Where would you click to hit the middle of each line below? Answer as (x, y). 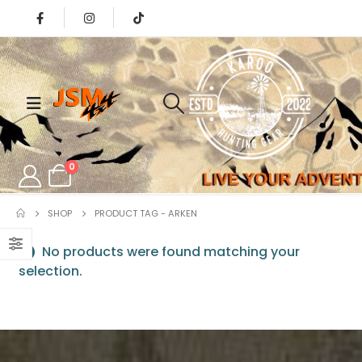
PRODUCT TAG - (132, 213)
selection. (51, 271)
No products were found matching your (169, 251)
